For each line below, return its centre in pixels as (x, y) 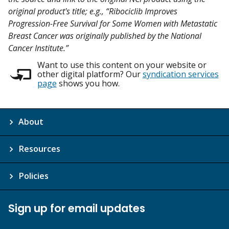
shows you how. (88, 83)
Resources (39, 148)
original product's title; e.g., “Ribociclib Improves (93, 11)
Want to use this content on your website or (122, 65)
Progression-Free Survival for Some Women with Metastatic (113, 23)
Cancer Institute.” (38, 48)
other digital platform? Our (90, 74)
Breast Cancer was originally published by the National (105, 36)
